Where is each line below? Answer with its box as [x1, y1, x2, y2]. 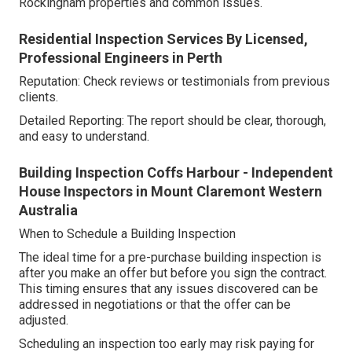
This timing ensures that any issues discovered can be [19, 281, 318, 297]
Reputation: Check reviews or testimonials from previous [19, 74, 330, 90]
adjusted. [19, 313, 68, 328]
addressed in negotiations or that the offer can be [19, 297, 291, 313]
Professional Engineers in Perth [19, 49, 222, 67]
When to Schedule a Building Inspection [19, 226, 236, 242]
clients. [19, 90, 58, 105]
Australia [19, 202, 78, 219]
